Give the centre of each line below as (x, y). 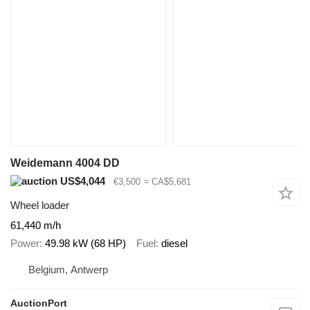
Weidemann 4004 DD (65, 163)
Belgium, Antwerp (68, 269)
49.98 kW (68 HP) (85, 244)
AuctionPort (39, 303)
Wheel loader (40, 205)
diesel (174, 244)
